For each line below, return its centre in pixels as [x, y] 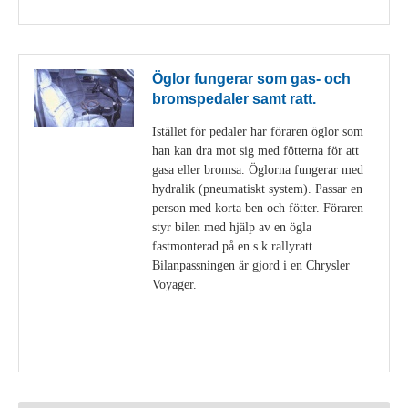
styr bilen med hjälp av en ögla [232, 227]
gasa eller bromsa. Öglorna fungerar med [258, 170]
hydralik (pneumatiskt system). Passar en [257, 189]
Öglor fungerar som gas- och [251, 78]
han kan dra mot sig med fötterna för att [255, 151]
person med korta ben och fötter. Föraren [258, 208]
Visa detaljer [334, 346]
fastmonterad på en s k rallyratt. [234, 246]
